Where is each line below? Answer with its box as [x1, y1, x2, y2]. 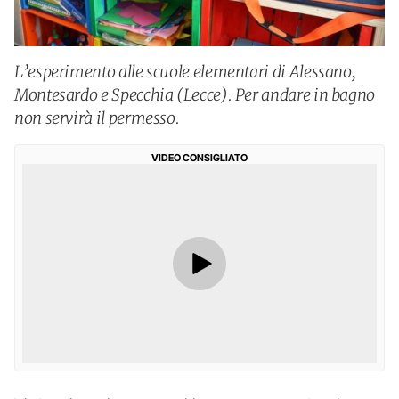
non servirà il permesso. [14, 108, 180, 128]
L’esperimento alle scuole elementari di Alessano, [14, 61, 356, 82]
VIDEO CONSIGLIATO [151, 151, 248, 164]
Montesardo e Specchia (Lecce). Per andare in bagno [14, 85, 376, 105]
